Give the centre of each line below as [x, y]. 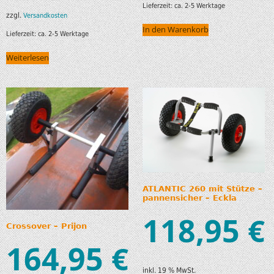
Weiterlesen [28, 58]
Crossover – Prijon [46, 226]
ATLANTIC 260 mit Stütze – [202, 188]
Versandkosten [45, 15]
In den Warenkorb [175, 30]
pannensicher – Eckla [189, 198]
